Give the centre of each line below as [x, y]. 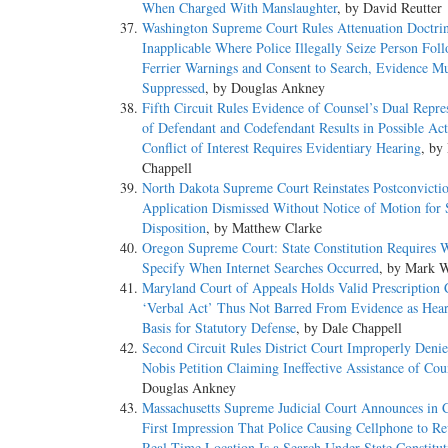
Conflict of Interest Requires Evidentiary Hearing [281, 148]
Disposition [174, 228]
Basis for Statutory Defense [219, 328]
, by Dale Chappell [349, 328]
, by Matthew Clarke [264, 228]
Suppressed [173, 88]
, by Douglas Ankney [265, 88]
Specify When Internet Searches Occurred [260, 268]
